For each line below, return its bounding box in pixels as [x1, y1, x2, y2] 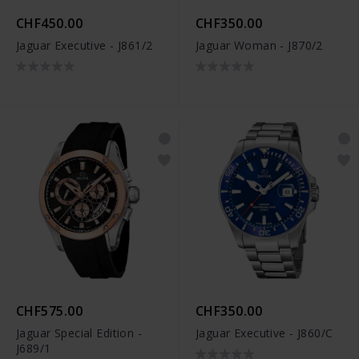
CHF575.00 [16, 301, 83, 320]
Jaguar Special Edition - [16, 325, 143, 341]
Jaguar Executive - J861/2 [16, 38, 153, 54]
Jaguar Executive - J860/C [196, 325, 333, 341]
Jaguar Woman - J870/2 [196, 38, 323, 54]
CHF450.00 [16, 14, 83, 33]
